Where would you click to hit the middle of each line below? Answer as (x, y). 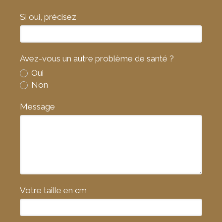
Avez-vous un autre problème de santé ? (97, 58)
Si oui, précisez (48, 17)
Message (37, 107)
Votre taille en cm (53, 190)
